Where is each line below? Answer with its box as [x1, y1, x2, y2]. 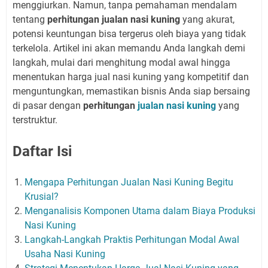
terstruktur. [13, 114, 57, 126]
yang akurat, [180, 13, 234, 25]
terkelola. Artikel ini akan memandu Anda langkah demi [13, 42, 245, 54]
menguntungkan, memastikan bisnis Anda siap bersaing [13, 85, 250, 97]
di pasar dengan [13, 99, 83, 111]
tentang [13, 13, 47, 25]
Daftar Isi [13, 142, 72, 160]
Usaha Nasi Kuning [25, 248, 105, 260]
